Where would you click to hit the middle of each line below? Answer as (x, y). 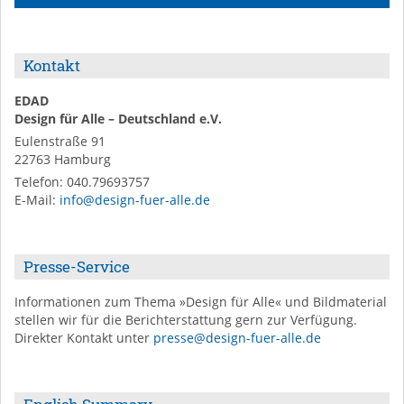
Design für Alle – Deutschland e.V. (118, 119)
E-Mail (33, 200)
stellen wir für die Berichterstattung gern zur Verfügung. (186, 320)
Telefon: (41, 182)
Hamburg (83, 159)
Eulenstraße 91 (60, 141)
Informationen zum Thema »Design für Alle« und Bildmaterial (201, 302)
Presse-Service (77, 266)
